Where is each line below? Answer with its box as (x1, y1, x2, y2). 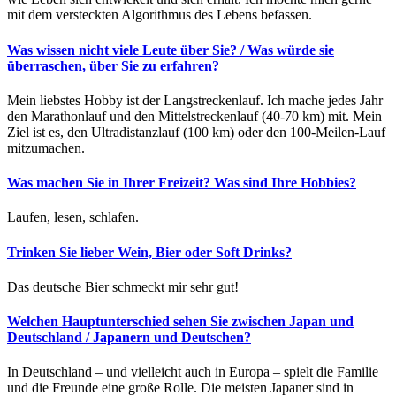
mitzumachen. (7, 140, 85, 156)
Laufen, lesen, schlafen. (7, 209, 139, 225)
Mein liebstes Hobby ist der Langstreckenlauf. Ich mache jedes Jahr (7, 92, 383, 108)
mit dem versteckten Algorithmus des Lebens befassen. (7, 7, 312, 23)
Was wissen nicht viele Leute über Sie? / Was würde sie (7, 42, 334, 57)
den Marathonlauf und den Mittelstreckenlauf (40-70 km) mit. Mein (7, 108, 382, 124)
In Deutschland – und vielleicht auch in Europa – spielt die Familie (7, 364, 378, 380)
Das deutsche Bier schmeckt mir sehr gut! (7, 278, 239, 294)
